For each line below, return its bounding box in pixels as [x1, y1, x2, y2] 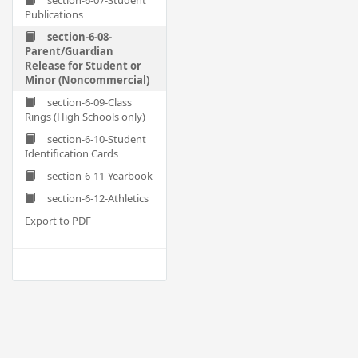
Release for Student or [25, 58, 141, 73]
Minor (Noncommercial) [25, 73, 149, 87]
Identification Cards [25, 146, 118, 161]
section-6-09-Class [47, 95, 132, 109]
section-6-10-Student [47, 132, 146, 146]
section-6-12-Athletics [47, 191, 149, 205]
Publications [25, 7, 83, 22]
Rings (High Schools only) [25, 109, 145, 124]
